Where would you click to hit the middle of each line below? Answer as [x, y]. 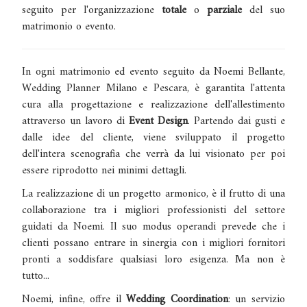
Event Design [158, 121]
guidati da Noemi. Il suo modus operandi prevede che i [153, 226]
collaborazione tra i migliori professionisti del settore [153, 210]
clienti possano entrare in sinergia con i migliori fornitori [153, 243]
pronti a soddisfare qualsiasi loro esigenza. [129, 259]
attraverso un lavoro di [75, 121]
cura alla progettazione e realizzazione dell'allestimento [153, 105]
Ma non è [260, 259]
